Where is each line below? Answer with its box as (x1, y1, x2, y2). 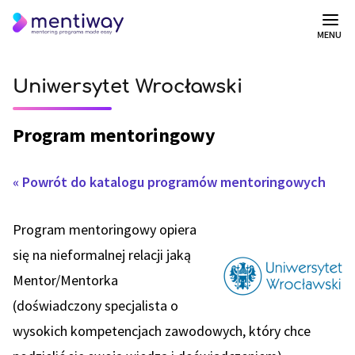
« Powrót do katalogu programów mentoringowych (13, 173, 326, 191)
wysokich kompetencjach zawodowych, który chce (13, 322, 311, 340)
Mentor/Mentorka (13, 271, 118, 289)
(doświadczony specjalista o (13, 296, 178, 315)
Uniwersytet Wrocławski (13, 76, 242, 97)
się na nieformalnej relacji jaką (13, 246, 191, 264)
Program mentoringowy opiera (13, 220, 197, 239)
